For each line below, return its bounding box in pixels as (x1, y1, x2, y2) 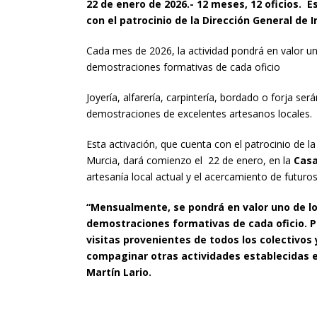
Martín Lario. (86, 265, 151, 279)
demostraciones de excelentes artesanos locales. (86, 107, 312, 120)
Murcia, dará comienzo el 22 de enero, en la (86, 154, 294, 167)
